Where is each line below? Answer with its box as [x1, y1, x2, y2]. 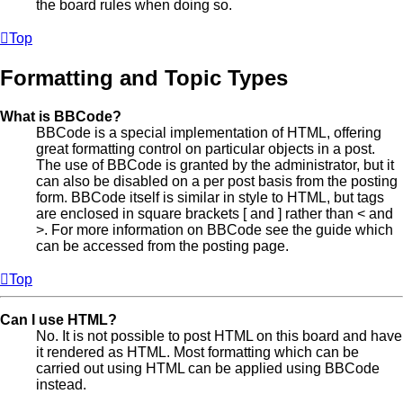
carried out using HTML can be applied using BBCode [36, 360, 380, 376]
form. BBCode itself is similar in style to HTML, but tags [36, 189, 384, 205]
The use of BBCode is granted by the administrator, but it [36, 157, 394, 173]
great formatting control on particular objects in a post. [36, 140, 375, 157]
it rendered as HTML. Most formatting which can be [36, 344, 359, 360]
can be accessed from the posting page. [36, 237, 289, 254]
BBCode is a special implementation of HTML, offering [36, 124, 381, 140]
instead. [36, 376, 86, 392]
